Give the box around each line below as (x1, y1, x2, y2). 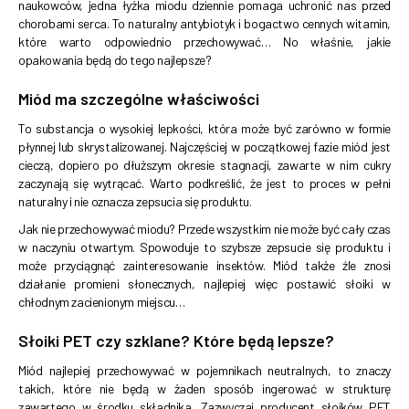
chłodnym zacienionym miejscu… (18, 294, 185, 310)
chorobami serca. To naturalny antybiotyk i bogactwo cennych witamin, (18, 16, 391, 32)
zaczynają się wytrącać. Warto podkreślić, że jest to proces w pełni (18, 175, 391, 192)
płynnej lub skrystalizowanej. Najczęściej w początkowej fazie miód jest (18, 139, 391, 155)
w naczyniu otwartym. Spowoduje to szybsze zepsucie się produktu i (18, 239, 391, 256)
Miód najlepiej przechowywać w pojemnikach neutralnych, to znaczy (18, 362, 391, 379)
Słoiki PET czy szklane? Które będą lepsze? (18, 330, 334, 351)
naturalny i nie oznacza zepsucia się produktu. (18, 194, 252, 210)
